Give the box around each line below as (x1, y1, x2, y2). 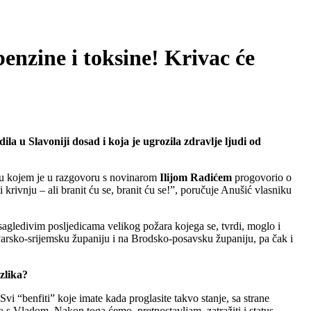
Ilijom (160, 171, 187, 183)
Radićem (190, 171, 232, 183)
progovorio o (232, 171, 292, 183)
